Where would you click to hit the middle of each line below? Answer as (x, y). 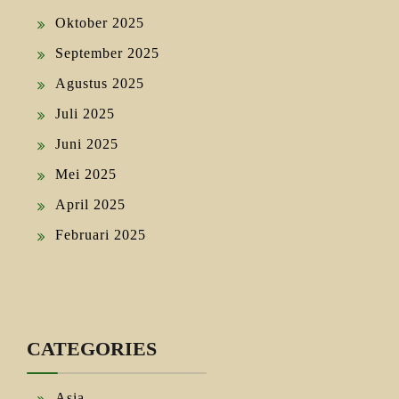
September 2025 (107, 53)
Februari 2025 (101, 234)
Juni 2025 (87, 143)
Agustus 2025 (100, 83)
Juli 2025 (85, 113)
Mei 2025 (86, 174)
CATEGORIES (92, 348)
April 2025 (90, 204)
